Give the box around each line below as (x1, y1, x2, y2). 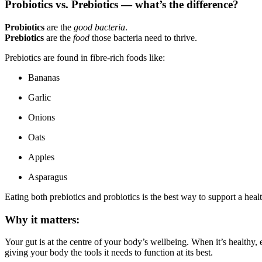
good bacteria (74, 22, 125, 32)
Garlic (28, 92, 51, 102)
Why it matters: (5, 213, 80, 226)
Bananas (28, 73, 60, 82)
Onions (28, 112, 55, 122)
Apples (28, 152, 54, 162)
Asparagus (28, 172, 67, 182)
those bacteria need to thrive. (89, 33, 197, 43)
